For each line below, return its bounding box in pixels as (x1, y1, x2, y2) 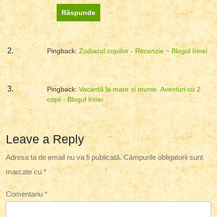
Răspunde (62, 8, 95, 16)
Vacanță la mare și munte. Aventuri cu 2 (79, 85, 201, 93)
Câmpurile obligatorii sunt (124, 153, 203, 161)
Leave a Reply (6, 132, 84, 146)
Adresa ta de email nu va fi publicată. (6, 153, 122, 161)
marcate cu (6, 167, 44, 176)
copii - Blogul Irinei (47, 95, 103, 103)
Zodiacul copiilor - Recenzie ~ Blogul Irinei (79, 46, 207, 55)
